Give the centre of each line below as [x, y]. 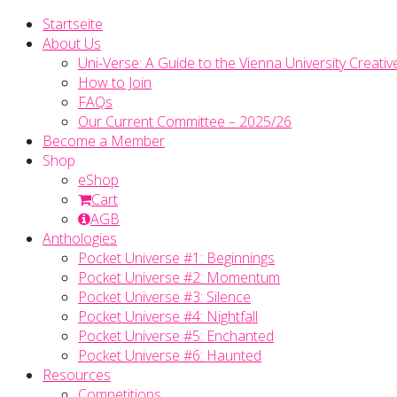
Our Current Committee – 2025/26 [185, 121]
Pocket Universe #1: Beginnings [176, 258]
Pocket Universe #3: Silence [164, 297]
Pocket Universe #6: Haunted [170, 355]
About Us [72, 43]
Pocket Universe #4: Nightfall [168, 316]
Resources [77, 375]
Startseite [73, 24]
